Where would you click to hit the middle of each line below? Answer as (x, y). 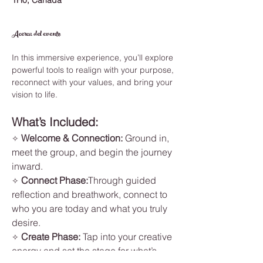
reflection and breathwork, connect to (91, 194)
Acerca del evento (36, 35)
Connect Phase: (55, 180)
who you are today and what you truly (91, 208)
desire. (26, 222)
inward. (27, 166)
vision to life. (35, 95)
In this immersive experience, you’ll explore (94, 58)
